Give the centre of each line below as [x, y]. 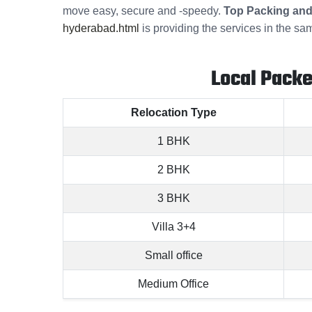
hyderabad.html [101, 29]
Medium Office [173, 284]
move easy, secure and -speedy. [143, 11]
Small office [173, 256]
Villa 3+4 [173, 227]
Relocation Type [173, 113]
